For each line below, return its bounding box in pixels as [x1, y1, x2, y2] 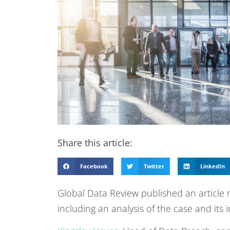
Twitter [144, 162, 164, 170]
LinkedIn [200, 162, 225, 170]
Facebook [80, 162, 108, 170]
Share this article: [57, 136, 132, 149]
